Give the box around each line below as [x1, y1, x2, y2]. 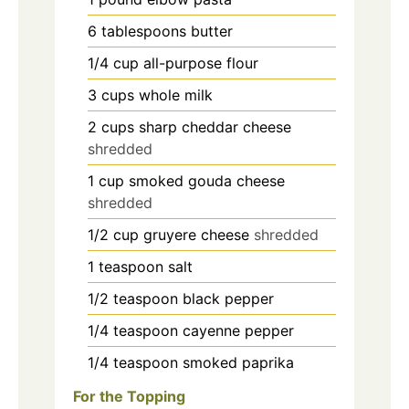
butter [191, 22, 233, 41]
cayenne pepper [183, 321, 294, 341]
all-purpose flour [143, 54, 258, 73]
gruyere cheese [143, 225, 249, 245]
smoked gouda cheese [129, 172, 285, 191]
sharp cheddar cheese [139, 118, 291, 137]
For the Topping [73, 387, 185, 406]
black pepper [183, 289, 274, 309]
